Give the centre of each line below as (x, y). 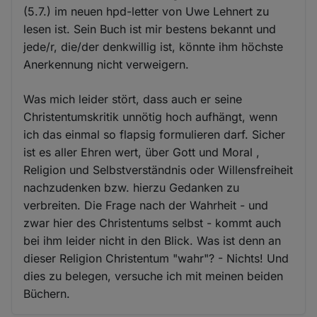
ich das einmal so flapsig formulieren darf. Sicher (155, 134)
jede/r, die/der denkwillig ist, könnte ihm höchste (154, 46)
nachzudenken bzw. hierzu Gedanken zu (132, 187)
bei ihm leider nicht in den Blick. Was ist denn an (152, 240)
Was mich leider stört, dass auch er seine (133, 99)
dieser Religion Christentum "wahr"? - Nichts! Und (156, 258)
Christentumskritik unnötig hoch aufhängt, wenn (151, 116)
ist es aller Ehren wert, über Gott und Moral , (142, 152)
